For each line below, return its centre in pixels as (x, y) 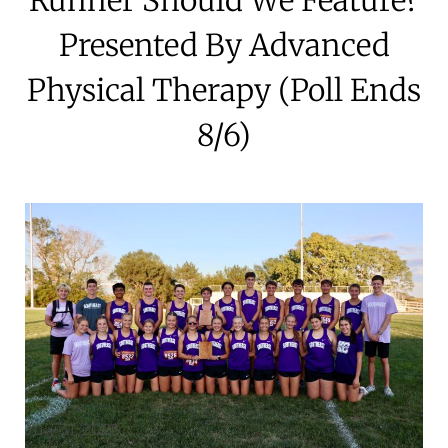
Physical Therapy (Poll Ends (224, 89)
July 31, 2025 (72, 429)
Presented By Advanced (224, 44)
